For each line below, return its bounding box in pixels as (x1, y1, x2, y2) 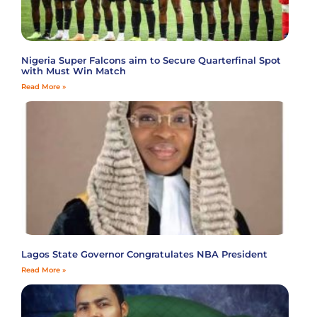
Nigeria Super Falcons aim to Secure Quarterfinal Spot (21, 54, 281, 66)
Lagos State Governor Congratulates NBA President (21, 248, 267, 260)
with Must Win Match (21, 64, 126, 76)
